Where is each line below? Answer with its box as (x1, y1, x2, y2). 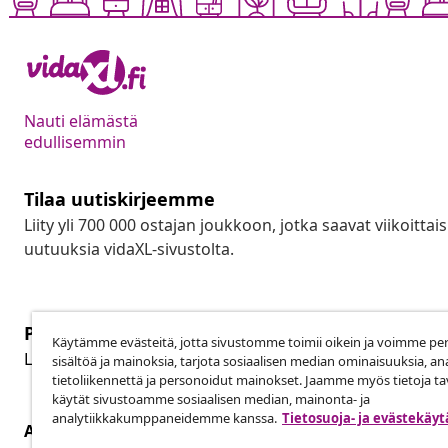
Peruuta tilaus (24, 321, 152, 346)
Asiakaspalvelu (24, 420, 145, 443)
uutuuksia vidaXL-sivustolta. (24, 238, 234, 261)
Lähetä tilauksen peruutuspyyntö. (24, 348, 278, 371)
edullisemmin (24, 131, 126, 154)
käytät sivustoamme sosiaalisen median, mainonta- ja (52, 390, 370, 408)
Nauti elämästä (24, 110, 138, 133)
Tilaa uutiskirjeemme (24, 187, 215, 212)
